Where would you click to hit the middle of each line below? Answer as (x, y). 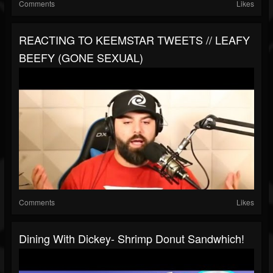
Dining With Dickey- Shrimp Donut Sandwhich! (132, 239)
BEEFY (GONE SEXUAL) (81, 58)
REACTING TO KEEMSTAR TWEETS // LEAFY (134, 40)
